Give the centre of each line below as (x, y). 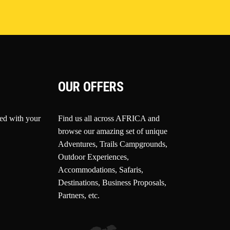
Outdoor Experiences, (93, 157)
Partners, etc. (79, 195)
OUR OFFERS (91, 87)
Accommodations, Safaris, (100, 170)
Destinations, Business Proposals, (112, 183)
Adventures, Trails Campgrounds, (112, 144)
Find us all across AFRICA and (109, 118)
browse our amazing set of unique (112, 131)
